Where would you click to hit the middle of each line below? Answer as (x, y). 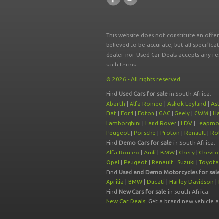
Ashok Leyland (187, 103)
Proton (170, 133)
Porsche (145, 133)
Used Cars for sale (143, 94)
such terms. (122, 64)
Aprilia (115, 182)
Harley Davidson (191, 182)
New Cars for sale (142, 191)
